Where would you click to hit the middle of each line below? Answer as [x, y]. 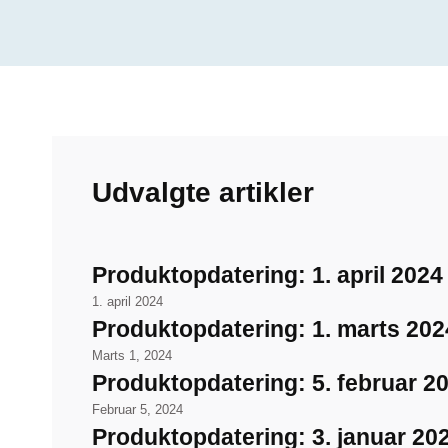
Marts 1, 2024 [132, 356]
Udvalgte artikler [203, 193]
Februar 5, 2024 [137, 410]
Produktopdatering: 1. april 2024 [267, 275]
